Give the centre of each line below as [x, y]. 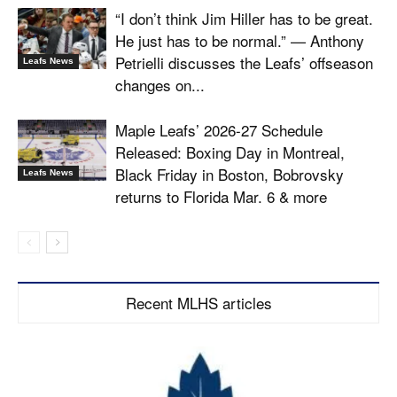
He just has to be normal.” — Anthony [240, 41]
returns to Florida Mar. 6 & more [221, 197]
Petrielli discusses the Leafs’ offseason [244, 63]
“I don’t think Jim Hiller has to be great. [244, 19]
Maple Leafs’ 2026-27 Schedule [219, 130]
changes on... [160, 85]
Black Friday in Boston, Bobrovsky [230, 175]
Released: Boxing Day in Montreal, [230, 152]
